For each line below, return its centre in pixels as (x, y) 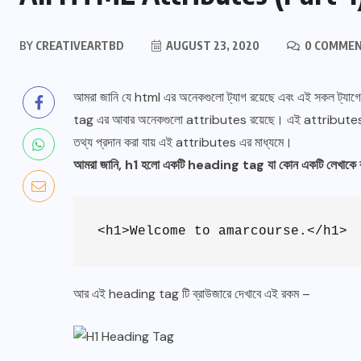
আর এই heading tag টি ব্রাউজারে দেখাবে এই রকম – (192, 294)
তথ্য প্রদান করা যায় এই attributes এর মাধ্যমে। (183, 143)
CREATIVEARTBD (79, 46)
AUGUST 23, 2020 (212, 46)
